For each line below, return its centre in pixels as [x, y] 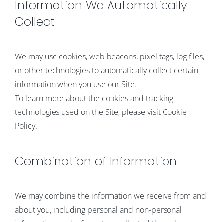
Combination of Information [96, 161]
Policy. [26, 126]
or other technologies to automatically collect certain [106, 71]
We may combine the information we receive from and [110, 196]
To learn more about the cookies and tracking [94, 98]
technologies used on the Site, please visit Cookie [101, 112]
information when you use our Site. [76, 84]
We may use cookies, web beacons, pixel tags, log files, [109, 57]
